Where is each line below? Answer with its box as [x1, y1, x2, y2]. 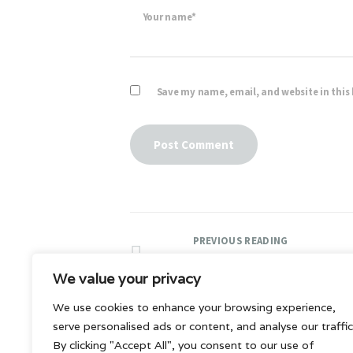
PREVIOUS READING [192, 234, 288, 248]
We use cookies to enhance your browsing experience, [53, 300, 336, 314]
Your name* [143, 9, 197, 24]
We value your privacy [53, 269, 201, 288]
